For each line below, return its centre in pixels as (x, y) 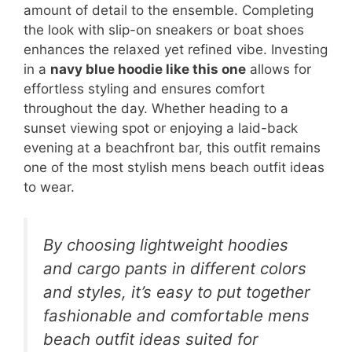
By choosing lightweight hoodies (166, 244)
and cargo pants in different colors (175, 268)
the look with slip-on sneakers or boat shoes (164, 30)
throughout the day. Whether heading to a (156, 109)
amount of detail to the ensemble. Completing (169, 11)
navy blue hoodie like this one (148, 70)
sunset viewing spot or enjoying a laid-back (161, 128)
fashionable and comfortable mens (176, 315)
